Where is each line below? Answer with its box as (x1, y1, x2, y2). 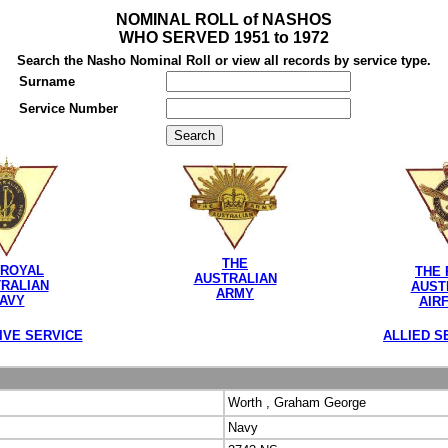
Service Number (19, 101, 118, 116)
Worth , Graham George (228, 395, 366, 410)
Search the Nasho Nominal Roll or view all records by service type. (17, 53, 431, 68)
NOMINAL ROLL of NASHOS (116, 11, 332, 28)
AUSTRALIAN (193, 271, 277, 286)
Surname (19, 74, 75, 89)
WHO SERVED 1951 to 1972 (119, 29, 329, 46)
